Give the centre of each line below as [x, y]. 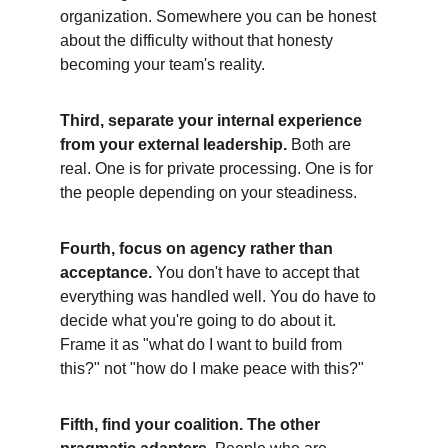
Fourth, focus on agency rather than [198, 248]
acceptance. [108, 272]
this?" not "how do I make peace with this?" [212, 368]
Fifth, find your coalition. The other [192, 424]
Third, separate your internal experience [213, 120]
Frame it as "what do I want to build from [203, 344]
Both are [321, 144]
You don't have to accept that [259, 272]
